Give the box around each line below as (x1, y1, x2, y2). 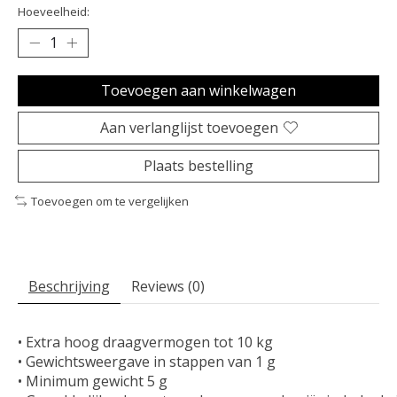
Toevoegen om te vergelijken (30, 192, 189, 209)
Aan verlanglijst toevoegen (99, 117, 278, 137)
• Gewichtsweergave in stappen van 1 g (18, 352, 276, 372)
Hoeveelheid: (18, 3, 90, 19)
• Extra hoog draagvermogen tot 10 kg (18, 332, 273, 353)
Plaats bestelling (144, 155, 253, 175)
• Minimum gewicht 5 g (18, 371, 167, 392)
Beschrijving (28, 276, 110, 297)
